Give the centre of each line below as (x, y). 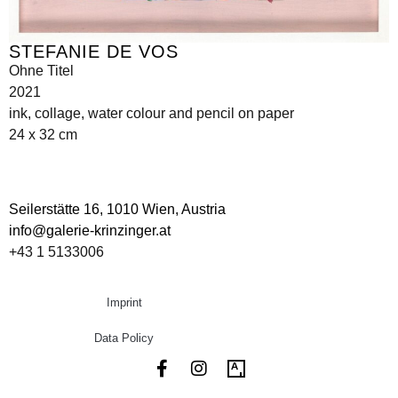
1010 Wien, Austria (166, 210)
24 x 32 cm (43, 135)
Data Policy (124, 338)
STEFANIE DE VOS (94, 52)
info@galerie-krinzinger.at (90, 231)
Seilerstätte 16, (58, 210)
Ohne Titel (41, 71)
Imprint (124, 302)
